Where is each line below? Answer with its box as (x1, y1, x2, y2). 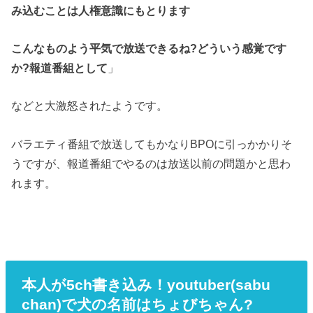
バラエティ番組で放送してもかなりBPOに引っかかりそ (11, 137, 293, 150)
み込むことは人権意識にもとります (11, 3, 191, 17)
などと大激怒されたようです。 (11, 99, 168, 112)
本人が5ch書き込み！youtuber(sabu (21, 276, 270, 293)
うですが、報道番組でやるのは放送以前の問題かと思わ (11, 156, 291, 170)
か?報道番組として (11, 61, 108, 74)
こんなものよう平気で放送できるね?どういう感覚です (11, 41, 287, 54)
